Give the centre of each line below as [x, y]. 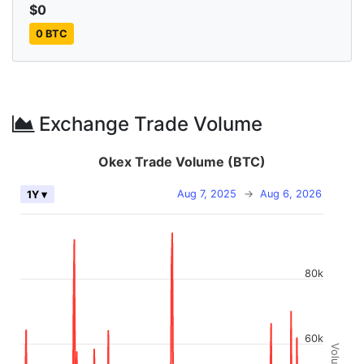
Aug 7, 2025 [207, 194]
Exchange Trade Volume [148, 124]
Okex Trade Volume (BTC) [182, 162]
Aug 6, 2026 [290, 194]
